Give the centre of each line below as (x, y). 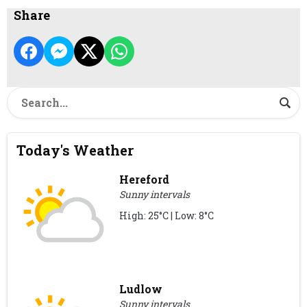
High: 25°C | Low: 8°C (167, 216)
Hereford (145, 180)
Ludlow (141, 289)
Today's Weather (75, 150)
